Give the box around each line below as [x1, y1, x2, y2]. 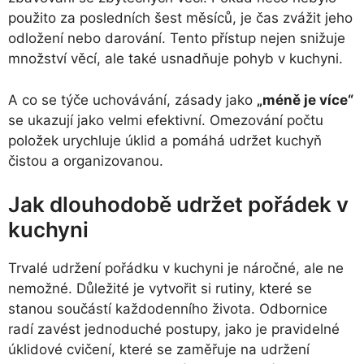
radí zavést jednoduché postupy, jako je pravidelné [8, 321, 340, 338]
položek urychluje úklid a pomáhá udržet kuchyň [8, 132, 322, 149]
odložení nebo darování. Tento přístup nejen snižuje [8, 30, 345, 47]
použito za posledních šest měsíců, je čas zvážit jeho [8, 10, 353, 27]
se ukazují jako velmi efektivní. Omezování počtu [8, 111, 323, 128]
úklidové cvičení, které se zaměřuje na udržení [8, 341, 310, 358]
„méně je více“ [257, 91, 353, 108]
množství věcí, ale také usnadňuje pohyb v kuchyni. [8, 50, 343, 67]
